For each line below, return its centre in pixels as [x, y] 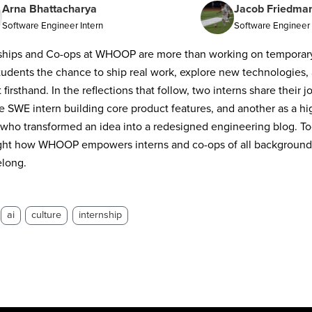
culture [47, 215]
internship [100, 215]
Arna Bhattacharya [49, 9]
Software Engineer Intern [53, 25]
